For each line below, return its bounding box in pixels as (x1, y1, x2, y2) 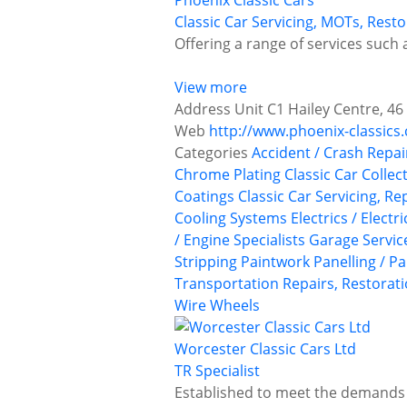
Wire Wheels (174, 295, 260, 316)
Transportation (174, 273, 279, 294)
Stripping (174, 252, 237, 273)
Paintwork (241, 252, 310, 273)
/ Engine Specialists (174, 230, 305, 251)
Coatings (174, 186, 234, 207)
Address (174, 99, 231, 120)
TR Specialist (174, 361, 260, 382)
